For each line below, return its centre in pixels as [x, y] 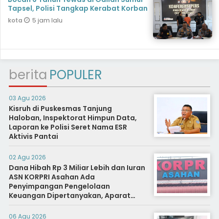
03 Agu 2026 [27, 98]
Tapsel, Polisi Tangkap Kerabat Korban [78, 9]
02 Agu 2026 [27, 157]
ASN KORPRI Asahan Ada [52, 177]
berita [28, 75]
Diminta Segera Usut [46, 205]
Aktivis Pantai [33, 137]
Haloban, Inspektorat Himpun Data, [73, 118]
